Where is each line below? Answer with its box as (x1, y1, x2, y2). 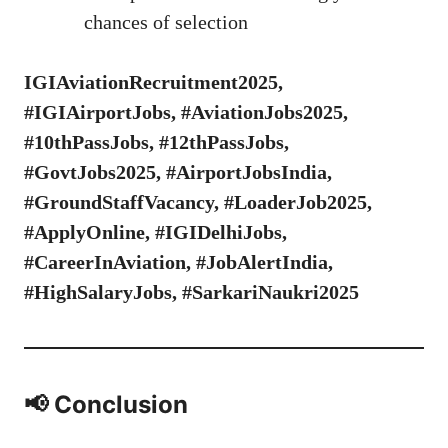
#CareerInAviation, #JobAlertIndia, (24, 251, 333, 274)
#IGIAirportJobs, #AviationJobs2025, (24, 101, 348, 124)
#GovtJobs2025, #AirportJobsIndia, (24, 161, 332, 184)
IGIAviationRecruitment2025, (24, 71, 283, 94)
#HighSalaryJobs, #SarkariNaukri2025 (24, 281, 359, 304)
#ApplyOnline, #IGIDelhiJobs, (24, 221, 287, 244)
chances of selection (84, 11, 248, 34)
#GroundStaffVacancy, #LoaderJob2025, (24, 191, 372, 214)
